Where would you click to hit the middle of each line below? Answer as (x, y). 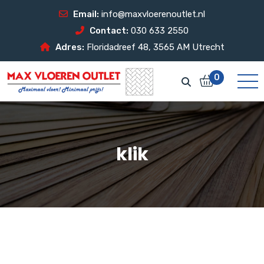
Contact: (109, 31)
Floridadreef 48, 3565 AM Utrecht (154, 47)
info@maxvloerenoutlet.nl (153, 14)
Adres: (70, 47)
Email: (86, 14)
